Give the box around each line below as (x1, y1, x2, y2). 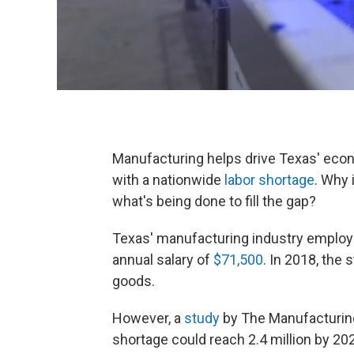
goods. (112, 273, 155, 290)
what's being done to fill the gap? (112, 193, 316, 210)
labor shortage (224, 171, 314, 189)
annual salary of (112, 251, 213, 269)
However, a (112, 310, 184, 327)
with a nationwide (112, 171, 224, 189)
